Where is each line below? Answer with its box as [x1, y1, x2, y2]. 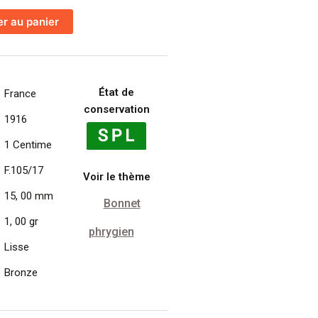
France [4, 87, 36, 100]
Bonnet [103, 197, 141, 211]
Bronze [4, 265, 38, 279]
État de [99, 85, 135, 99]
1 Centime [4, 138, 52, 151]
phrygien [88, 225, 134, 239]
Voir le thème [82, 170, 150, 183]
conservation [83, 102, 150, 116]
